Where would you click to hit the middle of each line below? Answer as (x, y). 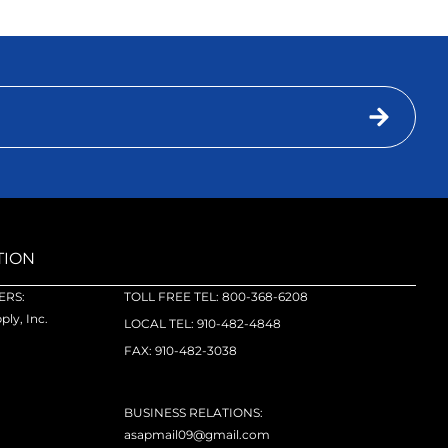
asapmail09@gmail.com (197, 435)
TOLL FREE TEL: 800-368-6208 (216, 297)
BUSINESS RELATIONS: (194, 413)
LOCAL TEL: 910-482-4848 (203, 324)
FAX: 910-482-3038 (181, 351)
